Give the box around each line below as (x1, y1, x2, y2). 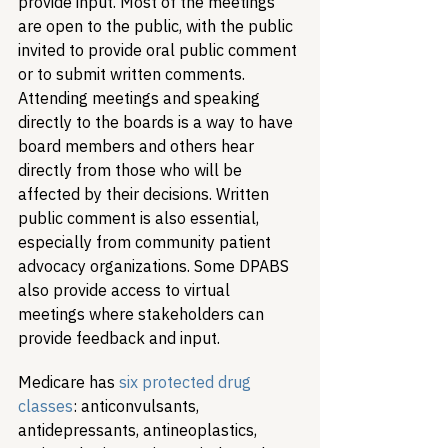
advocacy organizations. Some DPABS (18, 256, 293, 276)
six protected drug (119, 372, 255, 392)
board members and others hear (18, 136, 258, 156)
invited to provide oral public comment (18, 40, 301, 60)
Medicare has (18, 372, 119, 392)
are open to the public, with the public (18, 16, 297, 36)
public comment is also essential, (18, 208, 263, 228)
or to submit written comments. (18, 64, 249, 84)
